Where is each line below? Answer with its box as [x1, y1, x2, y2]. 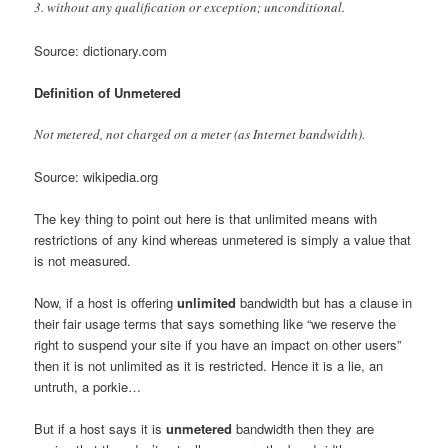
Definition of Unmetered [34, 82, 182, 102]
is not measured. [34, 251, 132, 270]
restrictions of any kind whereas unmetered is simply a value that [34, 230, 412, 249]
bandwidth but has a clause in [236, 293, 413, 313]
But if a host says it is [34, 419, 167, 439]
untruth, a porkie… [34, 377, 142, 397]
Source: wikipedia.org [34, 166, 159, 186]
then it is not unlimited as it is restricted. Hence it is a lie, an [34, 356, 384, 376]
